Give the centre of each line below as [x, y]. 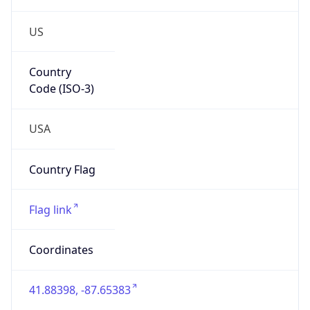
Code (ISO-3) [61, 89]
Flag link [50, 209]
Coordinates [61, 250]
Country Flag [62, 169]
